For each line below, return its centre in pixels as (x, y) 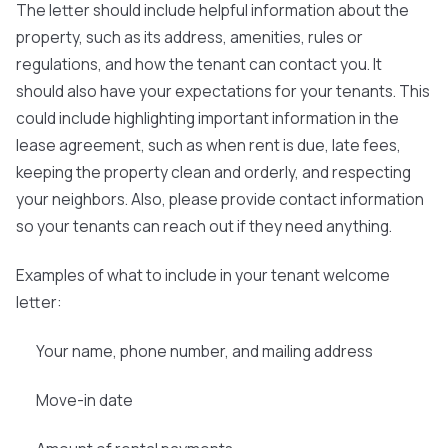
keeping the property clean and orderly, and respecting (213, 172)
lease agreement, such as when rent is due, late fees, (208, 145)
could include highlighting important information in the (207, 118)
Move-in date (84, 400)
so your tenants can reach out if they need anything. (204, 226)
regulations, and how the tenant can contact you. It (199, 64)
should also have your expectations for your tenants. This (223, 91)
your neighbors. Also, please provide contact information (220, 199)
